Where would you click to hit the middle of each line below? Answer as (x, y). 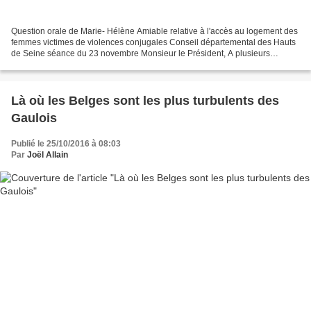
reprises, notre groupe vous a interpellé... (88, 64)
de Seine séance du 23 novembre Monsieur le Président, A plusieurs (141, 53)
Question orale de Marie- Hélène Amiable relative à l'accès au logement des (154, 31)
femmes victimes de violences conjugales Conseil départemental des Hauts (153, 42)
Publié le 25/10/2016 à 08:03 (66, 143)
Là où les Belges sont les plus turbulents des (145, 100)
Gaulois (34, 118)
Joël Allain (48, 154)
